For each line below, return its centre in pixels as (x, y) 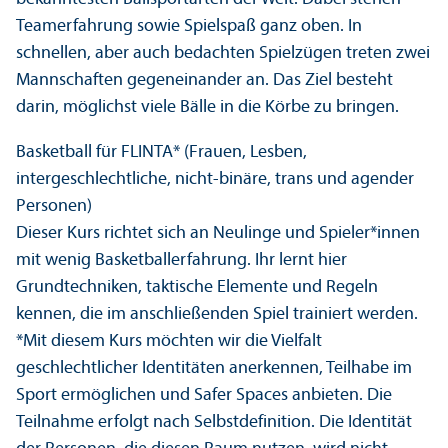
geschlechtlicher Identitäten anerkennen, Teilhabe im (214, 368)
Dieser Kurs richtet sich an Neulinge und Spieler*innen (218, 233)
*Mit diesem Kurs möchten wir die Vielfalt (169, 341)
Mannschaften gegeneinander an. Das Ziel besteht (204, 80)
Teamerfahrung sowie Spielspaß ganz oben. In (189, 26)
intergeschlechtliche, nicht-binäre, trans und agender (215, 179)
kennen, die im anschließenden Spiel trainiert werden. (217, 314)
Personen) (54, 206)
